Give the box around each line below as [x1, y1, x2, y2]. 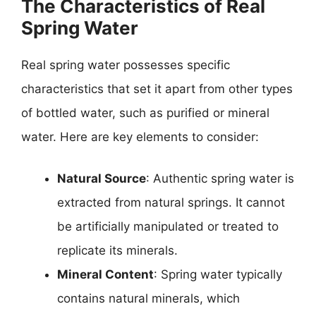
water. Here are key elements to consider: [21, 129, 259, 144]
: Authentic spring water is [146, 171, 294, 186]
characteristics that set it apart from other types [21, 81, 293, 96]
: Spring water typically [154, 267, 282, 281]
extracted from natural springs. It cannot [57, 195, 285, 209]
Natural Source [57, 171, 146, 186]
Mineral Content [57, 267, 154, 281]
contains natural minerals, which [57, 291, 240, 305]
